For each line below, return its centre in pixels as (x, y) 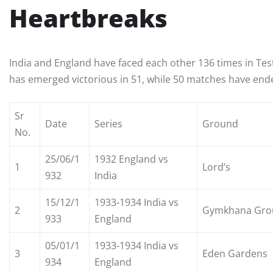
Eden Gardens (235, 254)
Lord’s (216, 167)
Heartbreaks (88, 18)
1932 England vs (131, 159)
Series (108, 124)
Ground (220, 124)
